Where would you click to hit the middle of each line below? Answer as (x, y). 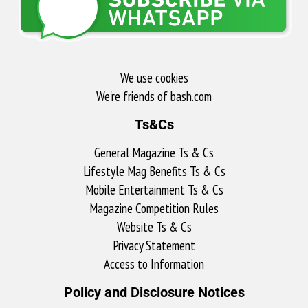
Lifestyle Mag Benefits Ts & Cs (154, 171)
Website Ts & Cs (154, 227)
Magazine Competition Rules (154, 208)
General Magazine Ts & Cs (154, 152)
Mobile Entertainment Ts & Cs (154, 189)
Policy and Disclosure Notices (154, 292)
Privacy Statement (154, 245)
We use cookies (154, 77)
